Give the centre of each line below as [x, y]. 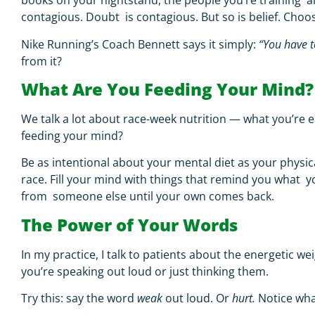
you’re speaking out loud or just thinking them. [146, 271]
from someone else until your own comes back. [149, 197]
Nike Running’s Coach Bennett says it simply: [140, 44]
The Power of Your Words [131, 224]
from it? [43, 61]
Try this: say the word [79, 298]
